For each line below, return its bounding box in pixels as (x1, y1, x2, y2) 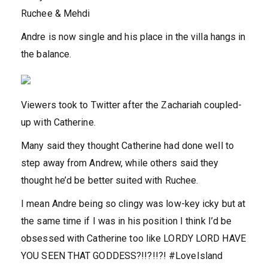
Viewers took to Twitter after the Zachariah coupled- (21, 99, 242, 111)
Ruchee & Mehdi (21, 8, 90, 20)
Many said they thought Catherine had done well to (21, 140, 234, 152)
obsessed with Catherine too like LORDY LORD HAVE (21, 233, 246, 245)
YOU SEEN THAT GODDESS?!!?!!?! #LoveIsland (21, 250, 223, 262)
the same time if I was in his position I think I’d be (21, 215, 232, 227)
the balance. (21, 48, 72, 60)
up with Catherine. (21, 117, 96, 129)
